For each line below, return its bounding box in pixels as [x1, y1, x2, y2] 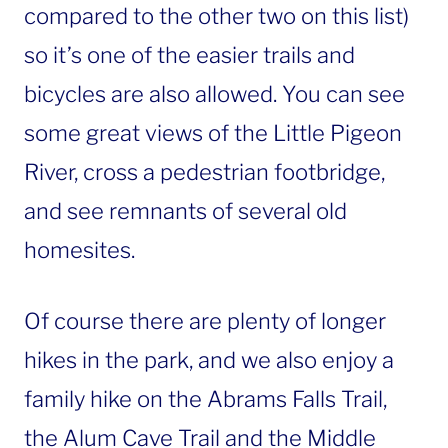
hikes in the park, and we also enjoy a [24, 347, 394, 374]
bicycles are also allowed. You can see [24, 81, 405, 108]
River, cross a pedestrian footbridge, [24, 159, 385, 186]
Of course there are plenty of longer [24, 308, 386, 335]
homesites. [24, 237, 135, 264]
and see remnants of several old [24, 198, 347, 225]
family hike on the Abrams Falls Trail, [24, 386, 387, 413]
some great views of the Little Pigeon [24, 120, 402, 147]
